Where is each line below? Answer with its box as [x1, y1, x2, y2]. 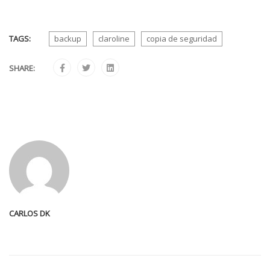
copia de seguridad [146, 33, 217, 44]
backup [54, 33, 81, 44]
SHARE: [9, 63, 35, 74]
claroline [98, 33, 130, 44]
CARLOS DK [9, 208, 50, 219]
